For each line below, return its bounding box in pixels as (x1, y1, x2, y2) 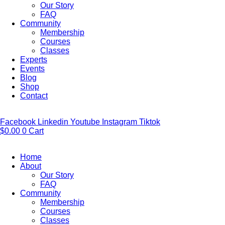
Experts (20, 55, 47, 64)
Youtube (70, 118, 100, 126)
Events (20, 64, 45, 73)
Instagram (102, 118, 137, 126)
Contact (20, 91, 48, 100)
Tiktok (139, 118, 160, 126)
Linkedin (38, 118, 68, 126)
